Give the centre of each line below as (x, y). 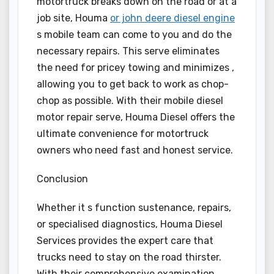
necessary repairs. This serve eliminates (128, 51)
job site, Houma (73, 18)
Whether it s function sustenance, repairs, (134, 208)
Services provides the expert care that (125, 241)
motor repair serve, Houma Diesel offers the (136, 117)
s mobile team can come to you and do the (134, 35)
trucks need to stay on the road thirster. (129, 257)
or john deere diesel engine (172, 18)
